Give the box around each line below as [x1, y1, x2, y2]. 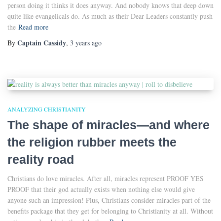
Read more [18, 22, 48, 32]
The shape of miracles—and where [7, 117, 210, 132]
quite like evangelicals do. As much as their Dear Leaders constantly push [7, 11, 213, 21]
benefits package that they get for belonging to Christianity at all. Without [7, 206, 213, 216]
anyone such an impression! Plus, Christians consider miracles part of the [7, 195, 211, 205]
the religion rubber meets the [7, 135, 177, 149]
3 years [70, 37, 90, 47]
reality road [7, 152, 74, 166]
